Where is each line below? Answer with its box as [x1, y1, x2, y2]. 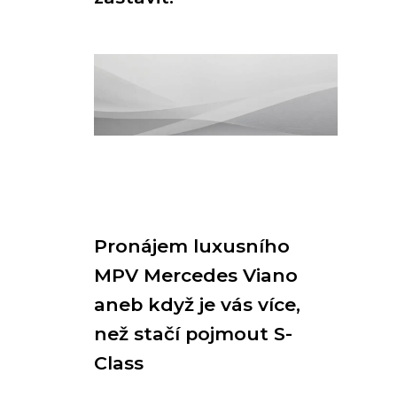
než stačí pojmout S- [94, 323, 292, 345]
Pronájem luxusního [94, 235, 290, 257]
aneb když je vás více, [94, 293, 300, 315]
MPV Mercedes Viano [94, 264, 298, 286]
